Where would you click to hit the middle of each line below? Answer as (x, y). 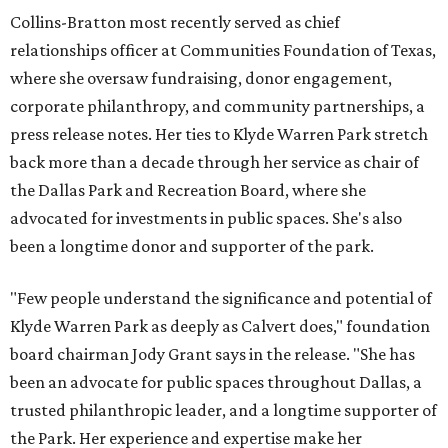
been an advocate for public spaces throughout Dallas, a (216, 382)
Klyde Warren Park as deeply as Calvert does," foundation (220, 326)
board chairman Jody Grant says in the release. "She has (212, 354)
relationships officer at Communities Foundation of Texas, (223, 50)
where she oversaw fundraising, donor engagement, (201, 78)
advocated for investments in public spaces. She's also (206, 218)
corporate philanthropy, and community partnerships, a (217, 106)
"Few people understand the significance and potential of (221, 298)
